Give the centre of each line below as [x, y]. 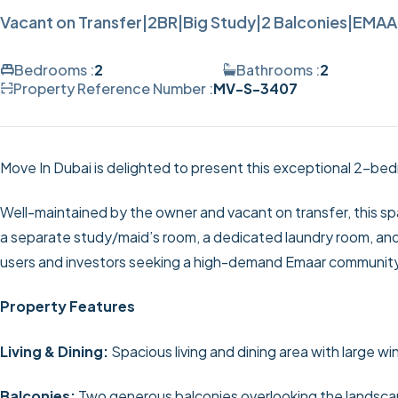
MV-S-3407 [255, 88]
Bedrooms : [54, 69]
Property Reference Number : [113, 88]
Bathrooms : [278, 69]
